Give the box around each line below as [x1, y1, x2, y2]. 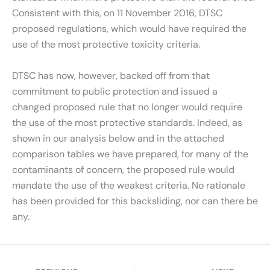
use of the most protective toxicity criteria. [12, 38, 200, 51]
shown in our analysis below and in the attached [12, 132, 224, 145]
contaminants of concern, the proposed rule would [12, 163, 234, 177]
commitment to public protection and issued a [12, 85, 218, 98]
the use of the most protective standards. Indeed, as [12, 116, 242, 130]
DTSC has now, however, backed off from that [12, 69, 210, 83]
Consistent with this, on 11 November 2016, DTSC [12, 7, 222, 20]
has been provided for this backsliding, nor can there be [12, 195, 258, 208]
